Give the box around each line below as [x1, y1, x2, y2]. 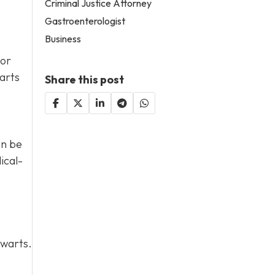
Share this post [45, 72, 125, 87]
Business [45, 32, 82, 45]
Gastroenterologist [45, 14, 126, 27]
